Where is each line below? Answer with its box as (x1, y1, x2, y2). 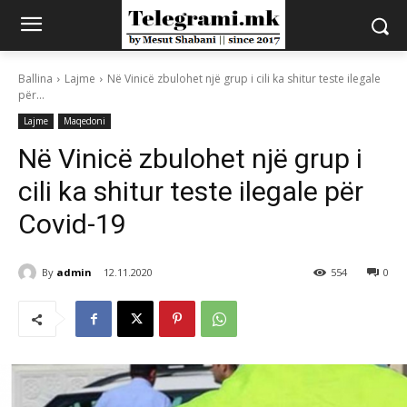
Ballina (18, 71, 53, 86)
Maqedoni (64, 114, 105, 127)
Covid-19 (18, 208, 126, 240)
